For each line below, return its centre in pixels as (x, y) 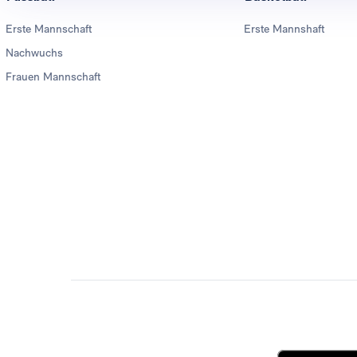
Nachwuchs (34, 53)
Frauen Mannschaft (53, 76)
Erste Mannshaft (284, 29)
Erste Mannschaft (49, 29)
